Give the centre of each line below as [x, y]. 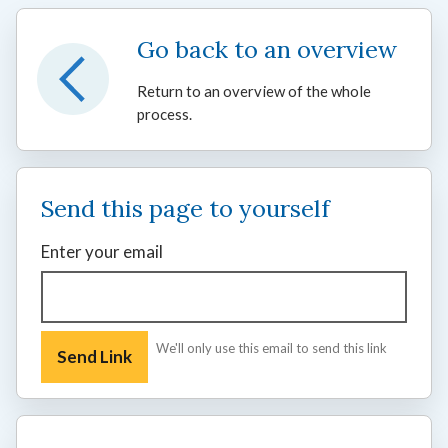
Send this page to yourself [185, 209]
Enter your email [102, 252]
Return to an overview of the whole [254, 91]
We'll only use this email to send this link [271, 348]
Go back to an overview [267, 49]
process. [164, 114]
